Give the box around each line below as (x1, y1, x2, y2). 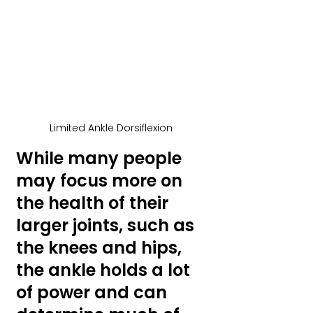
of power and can (16, 280, 171, 304)
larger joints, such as (16, 213, 198, 237)
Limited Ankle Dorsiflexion (50, 120, 173, 135)
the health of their (16, 191, 173, 214)
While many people (16, 146, 186, 170)
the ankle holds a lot (16, 258, 194, 282)
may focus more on (16, 168, 187, 192)
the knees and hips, (16, 235, 186, 259)
